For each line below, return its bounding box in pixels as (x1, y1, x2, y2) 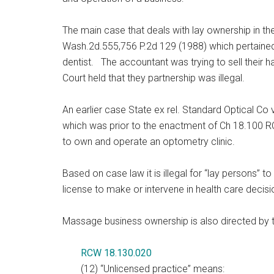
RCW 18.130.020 (81, 247, 152, 259)
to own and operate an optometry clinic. (62, 136, 235, 147)
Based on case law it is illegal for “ (62, 168, 207, 179)
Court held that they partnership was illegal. (62, 72, 245, 84)
